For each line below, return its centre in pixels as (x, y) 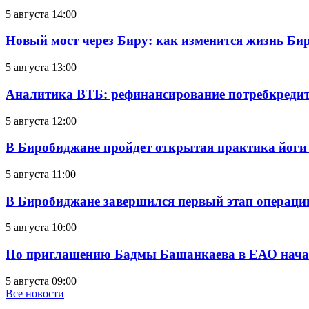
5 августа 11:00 (41, 174)
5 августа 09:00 (41, 281)
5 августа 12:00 (41, 121)
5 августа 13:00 (41, 68)
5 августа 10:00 (41, 228)
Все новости (35, 293)
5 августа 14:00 (41, 14)
